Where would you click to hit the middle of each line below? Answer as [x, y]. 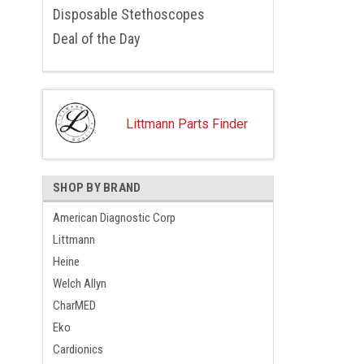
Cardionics [78, 349]
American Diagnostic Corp [114, 217]
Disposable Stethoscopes [129, 14]
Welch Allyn [80, 283]
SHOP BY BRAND [97, 187]
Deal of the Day [97, 38]
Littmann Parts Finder [186, 123]
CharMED [74, 305]
